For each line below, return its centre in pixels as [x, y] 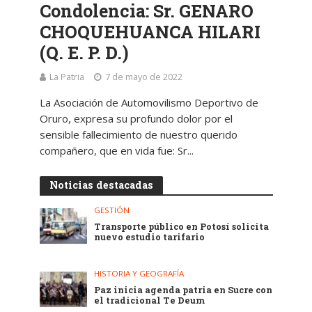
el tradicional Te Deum [150, 301]
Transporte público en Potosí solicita [182, 226]
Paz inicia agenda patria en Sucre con [184, 290]
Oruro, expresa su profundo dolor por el [136, 118]
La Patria [67, 77]
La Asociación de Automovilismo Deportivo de [149, 102]
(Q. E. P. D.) [84, 52]
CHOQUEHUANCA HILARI [150, 31]
